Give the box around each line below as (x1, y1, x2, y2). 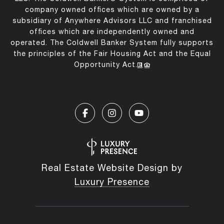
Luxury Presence (74, 176, 149, 187)
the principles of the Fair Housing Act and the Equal (13, 49, 211, 58)
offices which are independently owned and (29, 27, 194, 36)
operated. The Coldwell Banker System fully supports (10, 38, 213, 47)
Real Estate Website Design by (41, 162, 182, 173)
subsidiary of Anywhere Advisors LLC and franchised (12, 16, 212, 25)
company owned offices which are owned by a (24, 5, 199, 14)
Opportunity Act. (74, 60, 137, 69)
